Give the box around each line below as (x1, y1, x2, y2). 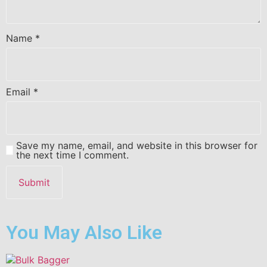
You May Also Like (6, 221, 162, 244)
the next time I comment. (15, 149, 129, 162)
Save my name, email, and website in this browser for (15, 139, 257, 152)
